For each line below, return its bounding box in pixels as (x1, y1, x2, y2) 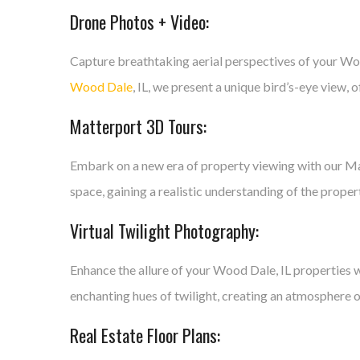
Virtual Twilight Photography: (70, 218, 259, 243)
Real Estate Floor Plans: (70, 322, 220, 348)
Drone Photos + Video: (70, 9, 209, 35)
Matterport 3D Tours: (70, 113, 207, 139)
